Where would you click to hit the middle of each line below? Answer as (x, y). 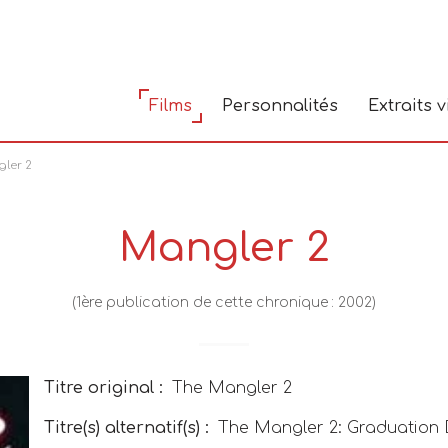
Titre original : (103, 388)
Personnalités (280, 106)
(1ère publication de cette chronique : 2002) (224, 302)
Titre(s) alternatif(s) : (126, 428)
